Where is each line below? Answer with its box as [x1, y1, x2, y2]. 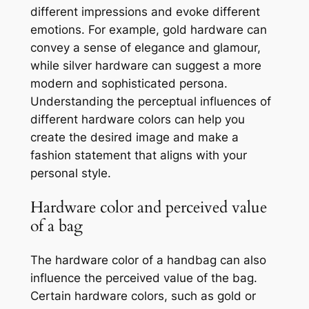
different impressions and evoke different [30, 4, 260, 19]
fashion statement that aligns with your [30, 148, 247, 162]
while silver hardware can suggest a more [30, 58, 261, 72]
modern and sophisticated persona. [30, 76, 228, 90]
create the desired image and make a [30, 130, 239, 144]
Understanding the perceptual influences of [30, 94, 271, 108]
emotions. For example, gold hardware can [30, 22, 267, 37]
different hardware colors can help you [30, 112, 245, 126]
